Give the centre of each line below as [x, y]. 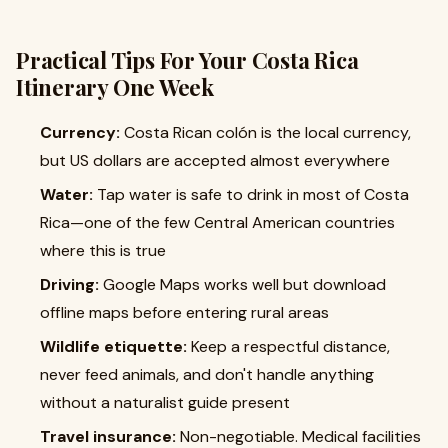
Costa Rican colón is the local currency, [265, 132]
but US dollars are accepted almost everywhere [215, 160]
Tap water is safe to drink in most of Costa [251, 194]
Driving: [69, 284]
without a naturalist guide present [165, 402]
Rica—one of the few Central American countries [217, 222]
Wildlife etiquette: [113, 346]
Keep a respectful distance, [288, 346]
